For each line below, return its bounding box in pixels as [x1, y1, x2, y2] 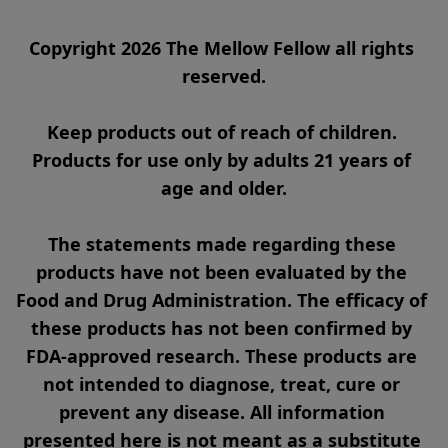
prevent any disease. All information [58, 400, 385, 424]
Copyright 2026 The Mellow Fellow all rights [29, 36, 414, 60]
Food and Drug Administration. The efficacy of [16, 288, 427, 312]
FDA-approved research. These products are [26, 344, 417, 368]
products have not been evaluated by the [36, 260, 407, 284]
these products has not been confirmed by [31, 316, 412, 340]
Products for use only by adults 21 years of [32, 148, 411, 172]
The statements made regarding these [47, 232, 396, 256]
